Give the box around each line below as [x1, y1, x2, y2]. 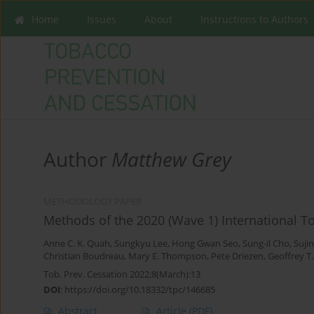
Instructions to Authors [200, 13, 308, 26]
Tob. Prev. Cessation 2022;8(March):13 [43, 268, 200, 281]
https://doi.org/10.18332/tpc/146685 [64, 283, 215, 296]
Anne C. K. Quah [43, 238, 110, 250]
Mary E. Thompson [128, 250, 207, 263]
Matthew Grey [111, 146, 231, 173]
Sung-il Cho [243, 238, 289, 250]
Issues [87, 13, 116, 26]
